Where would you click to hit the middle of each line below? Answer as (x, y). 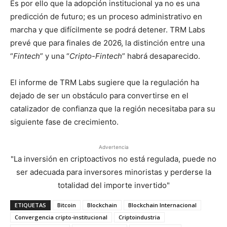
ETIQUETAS (30, 205)
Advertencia (113, 147)
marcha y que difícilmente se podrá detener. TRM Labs (108, 29)
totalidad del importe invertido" (113, 185)
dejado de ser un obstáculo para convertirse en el (99, 95)
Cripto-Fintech (96, 56)
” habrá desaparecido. (161, 56)
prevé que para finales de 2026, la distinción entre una (107, 43)
